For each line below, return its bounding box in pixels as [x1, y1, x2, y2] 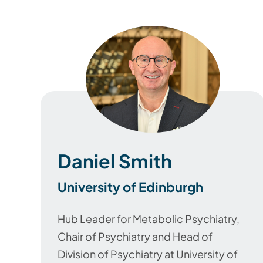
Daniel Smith [58, 149, 172, 173]
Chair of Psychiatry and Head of [58, 230, 213, 244]
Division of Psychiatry [58, 247, 163, 261]
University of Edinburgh [58, 178, 203, 195]
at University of [163, 247, 238, 261]
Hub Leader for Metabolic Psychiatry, [58, 212, 240, 226]
